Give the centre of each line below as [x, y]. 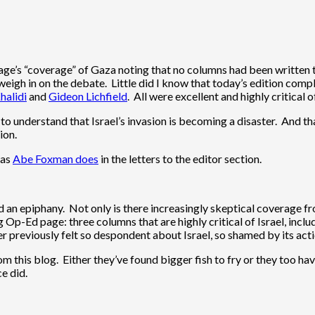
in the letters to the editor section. [180, 158]
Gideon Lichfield [88, 96]
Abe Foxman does [56, 158]
